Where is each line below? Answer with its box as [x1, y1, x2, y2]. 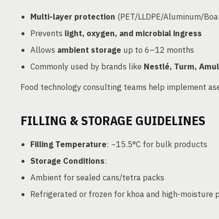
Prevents [30, 28, 65, 39]
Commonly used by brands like [30, 61, 144, 72]
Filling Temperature [30, 139, 107, 150]
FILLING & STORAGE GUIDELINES [21, 112, 205, 129]
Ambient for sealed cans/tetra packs [30, 172, 164, 183]
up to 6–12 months [121, 44, 194, 55]
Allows [30, 44, 57, 55]
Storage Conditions [30, 155, 105, 166]
